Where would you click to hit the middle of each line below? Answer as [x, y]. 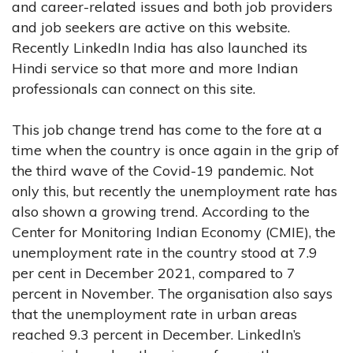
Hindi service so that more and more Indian [155, 68]
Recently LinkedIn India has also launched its [160, 47]
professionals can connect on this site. [134, 88]
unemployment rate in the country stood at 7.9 [165, 252]
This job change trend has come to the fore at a [167, 129]
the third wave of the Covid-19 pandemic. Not [163, 170]
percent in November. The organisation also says [172, 293]
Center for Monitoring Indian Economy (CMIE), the [174, 232]
